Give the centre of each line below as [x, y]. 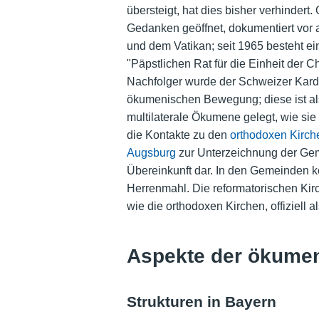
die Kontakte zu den [178, 135]
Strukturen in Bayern [201, 302]
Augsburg [151, 153]
